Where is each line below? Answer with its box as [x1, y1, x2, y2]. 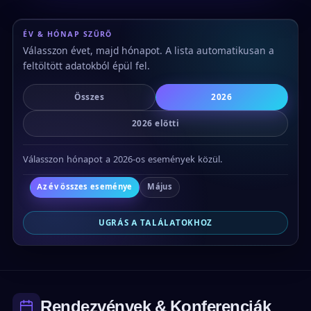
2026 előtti [131, 119, 180, 129]
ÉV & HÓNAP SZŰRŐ [23, 29, 112, 39]
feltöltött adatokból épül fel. [23, 60, 151, 72]
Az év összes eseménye [37, 182, 133, 192]
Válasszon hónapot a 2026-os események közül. [23, 154, 223, 165]
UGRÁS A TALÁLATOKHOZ [99, 218, 212, 228]
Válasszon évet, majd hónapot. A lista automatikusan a [23, 44, 275, 56]
